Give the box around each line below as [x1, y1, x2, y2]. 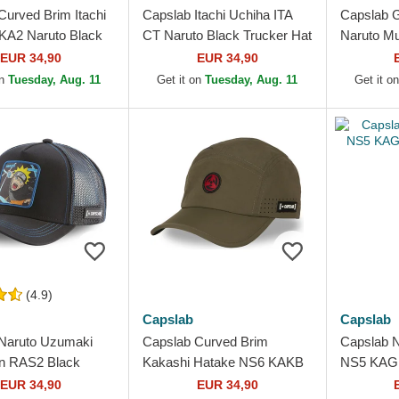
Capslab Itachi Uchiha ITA [142, 7, 293, 22]
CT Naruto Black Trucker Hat [142, 28, 313, 43]
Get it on [157, 73, 206, 86]
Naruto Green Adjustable [142, 375, 286, 390]
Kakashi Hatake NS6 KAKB [142, 354, 305, 370]
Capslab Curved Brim [142, 334, 269, 349]
